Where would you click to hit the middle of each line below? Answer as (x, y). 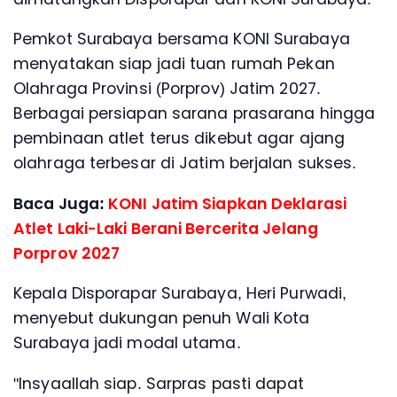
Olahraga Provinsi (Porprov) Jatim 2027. (167, 89)
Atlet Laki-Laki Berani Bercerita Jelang (166, 228)
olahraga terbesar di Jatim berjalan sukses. (185, 163)
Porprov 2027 (67, 253)
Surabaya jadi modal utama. (127, 343)
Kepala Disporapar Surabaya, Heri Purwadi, (180, 294)
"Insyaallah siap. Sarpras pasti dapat (159, 383)
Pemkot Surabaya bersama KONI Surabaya (182, 39)
